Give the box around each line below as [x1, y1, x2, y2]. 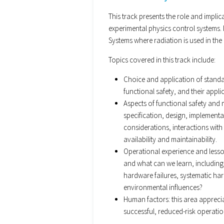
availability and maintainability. [123, 134, 217, 144]
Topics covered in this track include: [108, 54, 215, 64]
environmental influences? [123, 182, 202, 192]
